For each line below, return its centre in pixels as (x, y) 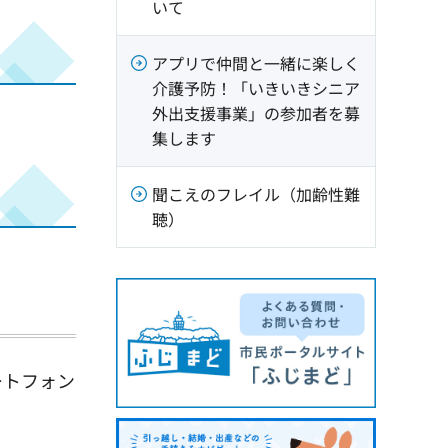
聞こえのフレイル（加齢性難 (256, 194)
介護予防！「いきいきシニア (256, 88)
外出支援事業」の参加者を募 (256, 113)
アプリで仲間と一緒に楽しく (256, 63)
